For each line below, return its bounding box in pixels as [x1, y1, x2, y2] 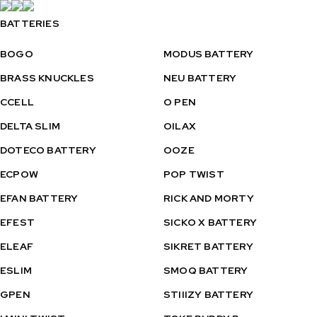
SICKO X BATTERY [163, 216, 257, 229]
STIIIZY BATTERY [163, 288, 253, 301]
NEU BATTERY [163, 71, 237, 84]
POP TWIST [163, 168, 224, 180]
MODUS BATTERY [163, 47, 254, 60]
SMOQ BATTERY [163, 264, 248, 277]
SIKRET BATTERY [163, 240, 253, 253]
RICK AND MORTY [163, 192, 254, 204]
